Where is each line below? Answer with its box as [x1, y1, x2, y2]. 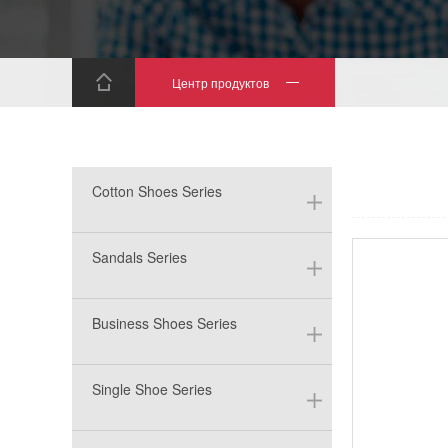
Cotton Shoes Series [92, 181, 222, 201]
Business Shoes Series [92, 313, 237, 333]
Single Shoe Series [92, 379, 212, 399]
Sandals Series [92, 247, 187, 267]
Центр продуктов [171, 74, 269, 91]
